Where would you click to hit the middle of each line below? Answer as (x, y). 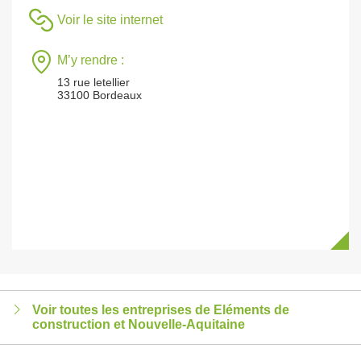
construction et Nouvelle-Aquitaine (139, 324)
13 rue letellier (93, 82)
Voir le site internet (110, 20)
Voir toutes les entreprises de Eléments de (161, 310)
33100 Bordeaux (100, 95)
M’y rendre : (91, 60)
